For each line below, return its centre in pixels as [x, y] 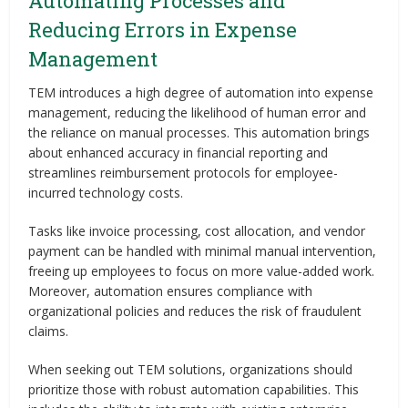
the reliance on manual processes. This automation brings [199, 132]
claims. [49, 331]
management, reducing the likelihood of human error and [198, 112]
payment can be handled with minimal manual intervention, [203, 250]
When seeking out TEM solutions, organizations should [191, 369]
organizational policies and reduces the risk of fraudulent [195, 311]
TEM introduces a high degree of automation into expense [201, 92]
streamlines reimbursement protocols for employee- [184, 172]
